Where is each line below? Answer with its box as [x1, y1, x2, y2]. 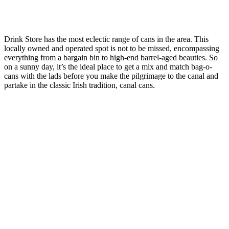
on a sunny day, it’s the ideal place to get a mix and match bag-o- [4, 62, 212, 71]
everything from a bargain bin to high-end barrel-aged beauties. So [4, 53, 218, 62]
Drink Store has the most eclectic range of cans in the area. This [4, 35, 209, 43]
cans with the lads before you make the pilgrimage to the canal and [4, 72, 218, 80]
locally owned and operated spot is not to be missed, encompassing [4, 44, 219, 53]
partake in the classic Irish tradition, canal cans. [4, 81, 157, 89]
